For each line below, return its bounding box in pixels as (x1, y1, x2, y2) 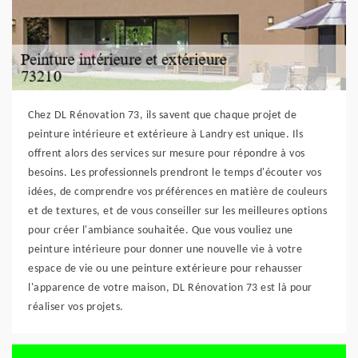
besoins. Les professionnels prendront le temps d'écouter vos (28, 167, 321, 179)
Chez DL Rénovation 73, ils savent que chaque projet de (28, 109, 296, 121)
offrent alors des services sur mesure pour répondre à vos (28, 148, 305, 160)
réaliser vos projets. (28, 301, 124, 313)
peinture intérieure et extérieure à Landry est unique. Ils (28, 129, 303, 141)
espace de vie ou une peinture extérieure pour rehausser (28, 263, 303, 275)
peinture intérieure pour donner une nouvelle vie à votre (28, 244, 302, 256)
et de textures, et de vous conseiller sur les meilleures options (28, 205, 327, 217)
